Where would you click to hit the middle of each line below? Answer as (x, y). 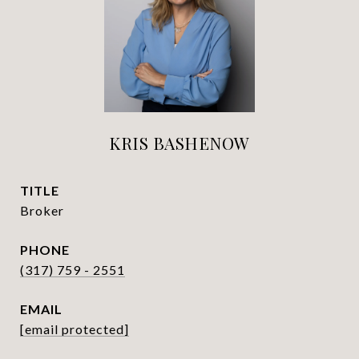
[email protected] (75, 329)
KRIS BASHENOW (179, 143)
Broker (42, 210)
